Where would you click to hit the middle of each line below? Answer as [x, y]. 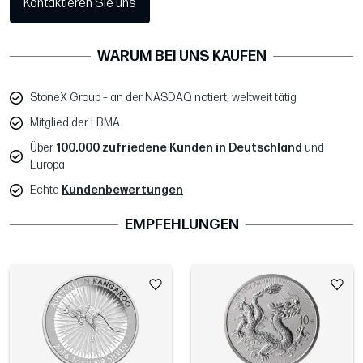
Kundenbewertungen [122, 190]
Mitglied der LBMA [75, 123]
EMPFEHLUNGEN [181, 225]
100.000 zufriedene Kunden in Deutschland [179, 148]
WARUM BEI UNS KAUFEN [181, 57]
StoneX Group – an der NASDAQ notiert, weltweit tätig [163, 98]
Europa [47, 165]
